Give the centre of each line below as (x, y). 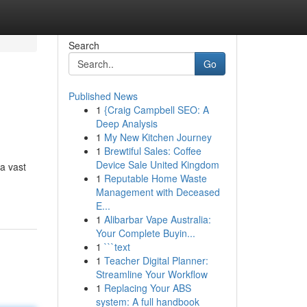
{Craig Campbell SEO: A (156, 110)
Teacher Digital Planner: (156, 260)
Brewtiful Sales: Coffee (152, 151)
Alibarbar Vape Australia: (157, 219)
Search (84, 45)
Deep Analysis (126, 123)
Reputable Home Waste (155, 178)
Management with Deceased (158, 192)
